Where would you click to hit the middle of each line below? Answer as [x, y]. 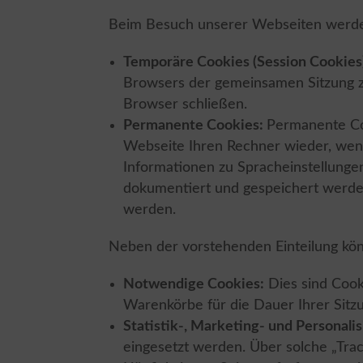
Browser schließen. [186, 104]
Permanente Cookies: [195, 125]
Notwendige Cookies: [194, 284]
